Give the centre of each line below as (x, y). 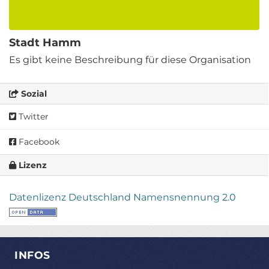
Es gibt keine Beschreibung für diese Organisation (130, 59)
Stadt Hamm (45, 42)
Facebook (38, 141)
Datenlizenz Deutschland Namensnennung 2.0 (122, 197)
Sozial (33, 93)
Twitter (32, 116)
